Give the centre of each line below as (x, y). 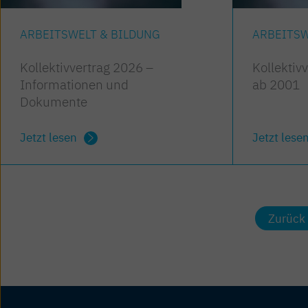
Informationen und (74, 85)
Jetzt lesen (48, 137)
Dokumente (53, 102)
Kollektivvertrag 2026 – (86, 67)
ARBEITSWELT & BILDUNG (90, 35)
